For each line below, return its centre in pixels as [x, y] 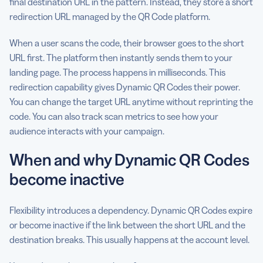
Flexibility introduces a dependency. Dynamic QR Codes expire [131, 210]
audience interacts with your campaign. [87, 131]
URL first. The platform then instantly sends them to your [121, 57]
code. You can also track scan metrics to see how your [114, 116]
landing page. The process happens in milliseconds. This [117, 72]
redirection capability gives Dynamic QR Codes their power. [125, 87]
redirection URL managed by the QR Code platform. [110, 16]
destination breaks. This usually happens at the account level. [129, 239]
